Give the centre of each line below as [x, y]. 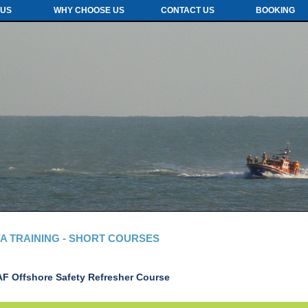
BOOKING [275, 10]
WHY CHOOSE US [89, 10]
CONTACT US [187, 10]
